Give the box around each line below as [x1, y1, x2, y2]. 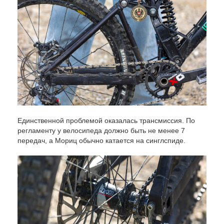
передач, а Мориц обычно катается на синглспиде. [17, 136, 185, 144]
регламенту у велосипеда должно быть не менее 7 [17, 126, 185, 134]
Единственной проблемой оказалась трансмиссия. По [17, 116, 195, 124]
